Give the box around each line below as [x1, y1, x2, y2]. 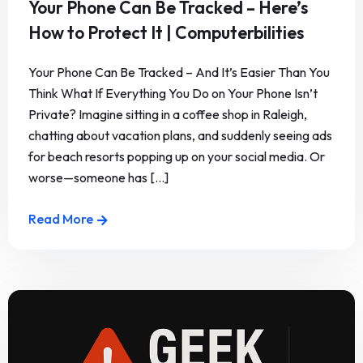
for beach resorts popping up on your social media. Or [28, 148, 325, 165]
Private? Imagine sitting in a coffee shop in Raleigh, [28, 106, 307, 123]
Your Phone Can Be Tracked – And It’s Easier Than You [28, 64, 330, 81]
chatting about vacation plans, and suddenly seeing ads [28, 127, 332, 144]
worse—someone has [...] [28, 169, 169, 186]
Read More [28, 211, 93, 228]
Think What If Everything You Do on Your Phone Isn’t [28, 85, 318, 102]
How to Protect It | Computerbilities [28, 22, 304, 44]
